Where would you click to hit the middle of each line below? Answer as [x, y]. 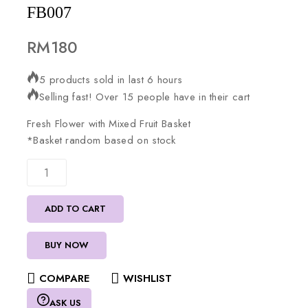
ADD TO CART [75, 209]
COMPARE [64, 278]
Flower [71, 124]
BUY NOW [67, 245]
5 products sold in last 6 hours [111, 80]
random [85, 140]
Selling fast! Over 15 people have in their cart [145, 97]
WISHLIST [147, 278]
